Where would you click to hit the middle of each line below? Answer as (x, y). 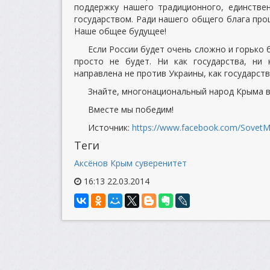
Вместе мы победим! (130, 109)
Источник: (110, 127)
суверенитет (161, 163)
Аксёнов (91, 163)
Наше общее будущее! (120, 31)
